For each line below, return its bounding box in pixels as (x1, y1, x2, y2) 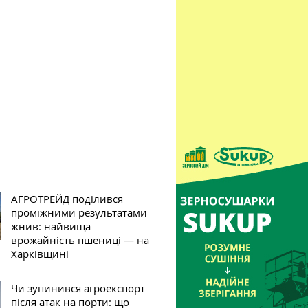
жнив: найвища (11, 219, 91, 233)
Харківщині (11, 247, 69, 261)
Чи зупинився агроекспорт (11, 281, 146, 295)
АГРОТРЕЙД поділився (11, 192, 124, 206)
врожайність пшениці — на (11, 233, 150, 247)
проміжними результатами (11, 206, 148, 219)
